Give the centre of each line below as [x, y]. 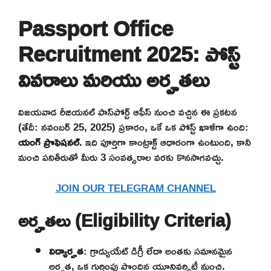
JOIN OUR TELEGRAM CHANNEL [135, 188]
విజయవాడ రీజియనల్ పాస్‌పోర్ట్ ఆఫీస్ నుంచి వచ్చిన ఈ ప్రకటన [128, 112]
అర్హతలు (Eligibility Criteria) [125, 221]
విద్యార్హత [66, 251]
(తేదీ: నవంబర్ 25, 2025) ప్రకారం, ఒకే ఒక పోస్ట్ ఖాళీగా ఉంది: [133, 127]
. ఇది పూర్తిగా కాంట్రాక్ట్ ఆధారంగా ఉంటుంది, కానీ [165, 142]
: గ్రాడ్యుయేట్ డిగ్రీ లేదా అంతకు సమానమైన [158, 251]
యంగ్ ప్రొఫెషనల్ [49, 142]
